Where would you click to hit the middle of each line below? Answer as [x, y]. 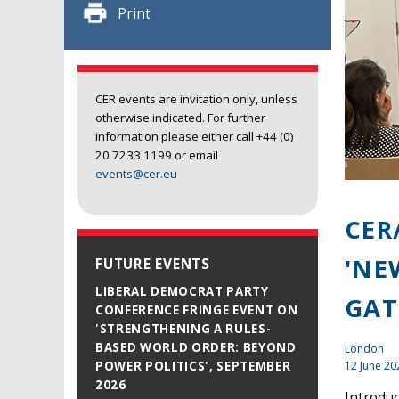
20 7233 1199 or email [157, 155]
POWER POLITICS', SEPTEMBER [193, 366]
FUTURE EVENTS [153, 265]
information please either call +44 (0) [195, 136]
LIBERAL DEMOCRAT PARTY [182, 292]
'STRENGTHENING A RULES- [183, 329]
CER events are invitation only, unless [196, 98]
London [364, 348]
